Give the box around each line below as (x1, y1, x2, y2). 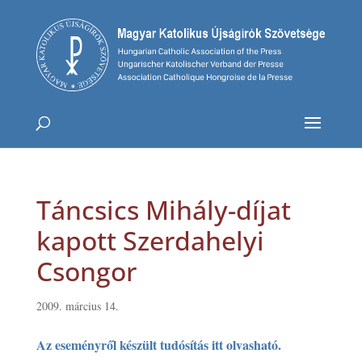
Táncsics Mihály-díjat (36, 192, 291, 227)
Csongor (36, 253, 137, 288)
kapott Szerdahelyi (36, 222, 264, 258)
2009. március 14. (36, 297, 119, 314)
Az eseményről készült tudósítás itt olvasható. (36, 335, 281, 354)
